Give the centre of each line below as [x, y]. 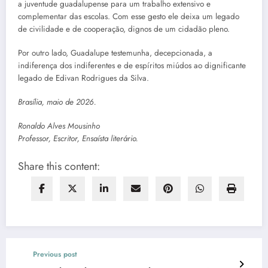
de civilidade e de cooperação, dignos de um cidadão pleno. [124, 29]
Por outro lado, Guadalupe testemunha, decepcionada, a [115, 53]
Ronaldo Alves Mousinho [59, 126]
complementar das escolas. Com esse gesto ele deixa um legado [129, 16]
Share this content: [59, 167]
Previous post [55, 255]
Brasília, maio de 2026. [57, 102]
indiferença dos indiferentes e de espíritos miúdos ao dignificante [132, 65]
